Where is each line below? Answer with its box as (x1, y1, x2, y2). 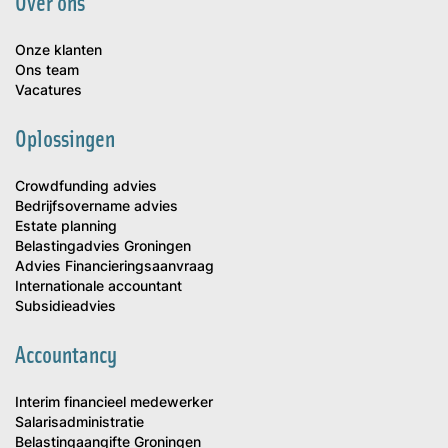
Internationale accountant (15, 276, 182, 296)
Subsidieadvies (15, 296, 116, 316)
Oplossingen (15, 123, 115, 153)
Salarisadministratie (15, 412, 144, 432)
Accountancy (15, 339, 117, 369)
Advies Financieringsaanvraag (15, 256, 214, 276)
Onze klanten (15, 40, 102, 60)
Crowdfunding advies (15, 176, 157, 196)
